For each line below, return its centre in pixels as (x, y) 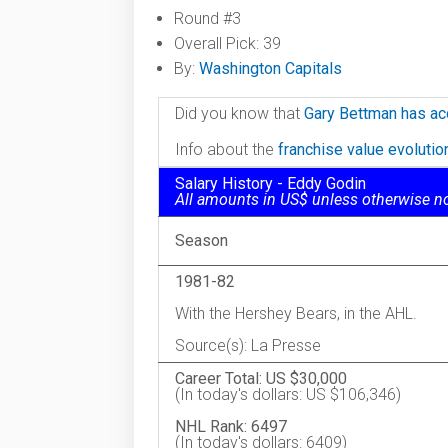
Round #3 (207, 18)
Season (205, 240)
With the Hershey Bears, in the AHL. (296, 313)
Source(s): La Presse (248, 345)
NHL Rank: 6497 (231, 426)
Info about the (226, 149)
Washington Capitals (270, 68)
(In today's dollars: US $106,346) (288, 394)
